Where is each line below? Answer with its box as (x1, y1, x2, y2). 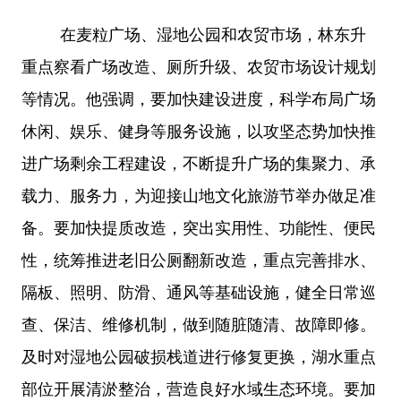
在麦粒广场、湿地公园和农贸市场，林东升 (60, 25, 366, 44)
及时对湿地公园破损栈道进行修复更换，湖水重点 (21, 347, 376, 366)
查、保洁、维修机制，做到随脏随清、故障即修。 (21, 315, 376, 334)
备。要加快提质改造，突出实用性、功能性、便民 (21, 218, 376, 237)
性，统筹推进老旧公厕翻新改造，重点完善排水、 (21, 251, 376, 269)
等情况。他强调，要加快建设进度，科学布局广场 (21, 90, 376, 108)
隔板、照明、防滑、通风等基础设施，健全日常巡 (21, 283, 376, 302)
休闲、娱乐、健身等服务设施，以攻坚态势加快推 (21, 122, 376, 141)
